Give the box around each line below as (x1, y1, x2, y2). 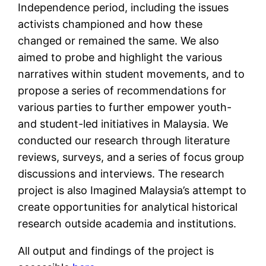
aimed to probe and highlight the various (18, 51, 223, 64)
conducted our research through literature (18, 134, 230, 147)
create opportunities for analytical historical (18, 201, 238, 214)
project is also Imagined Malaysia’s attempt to (18, 184, 247, 197)
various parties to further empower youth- (18, 101, 232, 114)
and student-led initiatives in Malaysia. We (18, 118, 229, 131)
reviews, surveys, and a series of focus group (18, 151, 245, 164)
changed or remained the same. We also (18, 34, 220, 47)
